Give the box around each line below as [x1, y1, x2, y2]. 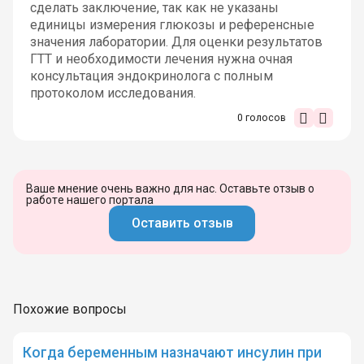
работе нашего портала [26, 193, 154, 206]
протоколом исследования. [29, 84, 196, 101]
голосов [242, 110, 286, 123]
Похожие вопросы [13, 301, 127, 317]
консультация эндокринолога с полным [29, 67, 273, 84]
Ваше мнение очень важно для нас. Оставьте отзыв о [26, 181, 314, 195]
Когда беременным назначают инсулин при [23, 344, 322, 361]
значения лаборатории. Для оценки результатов [29, 33, 323, 50]
